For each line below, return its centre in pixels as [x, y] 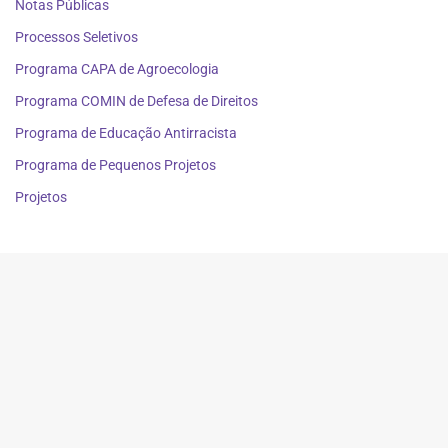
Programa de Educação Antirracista [126, 132]
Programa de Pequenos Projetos [115, 164]
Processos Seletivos [76, 36]
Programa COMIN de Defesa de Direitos [136, 100]
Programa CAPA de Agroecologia [117, 68]
